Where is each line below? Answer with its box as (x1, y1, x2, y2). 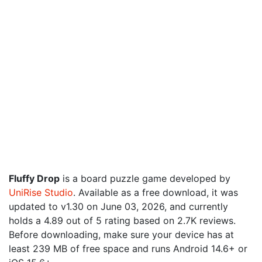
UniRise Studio (9, 187, 73, 198)
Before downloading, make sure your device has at (9, 229, 234, 240)
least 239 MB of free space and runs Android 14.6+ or (9, 243, 247, 254)
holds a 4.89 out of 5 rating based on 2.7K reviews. (9, 215, 236, 226)
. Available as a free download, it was (73, 187, 238, 198)
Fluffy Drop (9, 173, 60, 184)
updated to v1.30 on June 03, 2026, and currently (9, 201, 228, 212)
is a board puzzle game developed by (60, 173, 230, 184)
